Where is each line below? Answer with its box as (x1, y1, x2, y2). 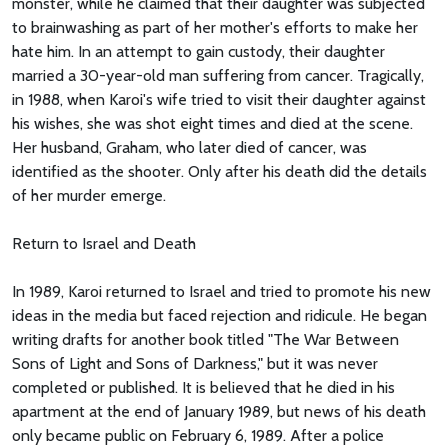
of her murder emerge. (12, 185, 166, 205)
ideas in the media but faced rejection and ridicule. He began (12, 305, 427, 325)
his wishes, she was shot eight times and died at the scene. (12, 113, 413, 133)
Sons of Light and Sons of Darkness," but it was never (12, 353, 378, 373)
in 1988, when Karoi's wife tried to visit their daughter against (12, 89, 426, 109)
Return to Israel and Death (12, 233, 196, 253)
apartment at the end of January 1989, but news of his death (12, 401, 426, 421)
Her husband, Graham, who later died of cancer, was (12, 137, 367, 157)
